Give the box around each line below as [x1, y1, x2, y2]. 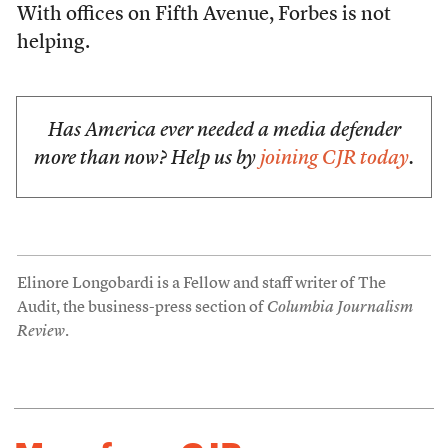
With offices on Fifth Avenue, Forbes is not [16, 5, 391, 25]
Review [16, 324, 65, 340]
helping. [16, 33, 90, 53]
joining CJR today [260, 149, 409, 169]
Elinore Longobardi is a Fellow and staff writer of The [16, 276, 386, 292]
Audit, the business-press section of [16, 300, 267, 316]
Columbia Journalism [266, 300, 413, 316]
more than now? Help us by [34, 149, 260, 169]
